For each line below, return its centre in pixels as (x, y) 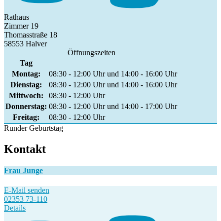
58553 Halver (25, 44)
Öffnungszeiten (91, 53)
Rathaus (17, 17)
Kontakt (25, 149)
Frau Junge (23, 171)
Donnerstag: (26, 107)
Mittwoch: (26, 96)
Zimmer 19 (21, 26)
